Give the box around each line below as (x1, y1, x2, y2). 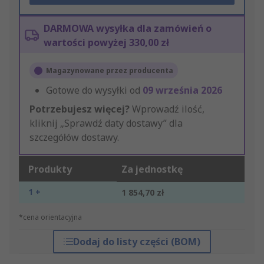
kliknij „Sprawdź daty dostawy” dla (29, 117, 183, 130)
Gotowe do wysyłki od (46, 84, 143, 97)
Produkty (28, 163, 72, 176)
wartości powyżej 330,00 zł (44, 36, 169, 49)
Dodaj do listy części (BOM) (72, 235, 200, 249)
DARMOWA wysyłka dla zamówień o (44, 22, 212, 35)
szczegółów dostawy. (29, 131, 119, 144)
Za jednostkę (121, 163, 183, 176)
